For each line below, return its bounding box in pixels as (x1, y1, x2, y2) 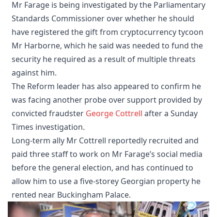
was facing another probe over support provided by (12, 94, 202, 105)
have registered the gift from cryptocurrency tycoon (12, 26, 203, 37)
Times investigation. (12, 121, 85, 132)
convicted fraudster (12, 108, 86, 119)
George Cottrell (86, 108, 142, 119)
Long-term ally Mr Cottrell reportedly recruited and (12, 135, 199, 146)
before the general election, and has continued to (12, 162, 193, 173)
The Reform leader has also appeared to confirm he (12, 80, 201, 92)
